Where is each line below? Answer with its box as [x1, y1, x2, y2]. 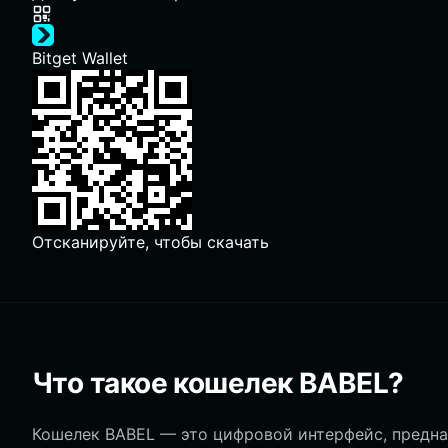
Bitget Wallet [32, 48, 128, 68]
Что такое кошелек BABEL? [32, 366, 404, 400]
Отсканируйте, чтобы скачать [32, 232, 269, 252]
